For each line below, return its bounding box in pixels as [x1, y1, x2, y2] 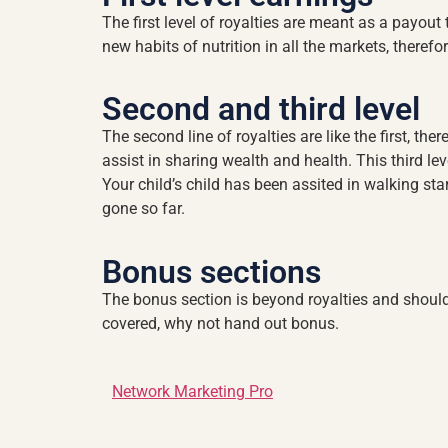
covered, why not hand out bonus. [102, 313, 339, 333]
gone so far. [102, 199, 185, 219]
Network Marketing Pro [112, 381, 273, 401]
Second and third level [102, 90, 420, 129]
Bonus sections [102, 252, 321, 291]
